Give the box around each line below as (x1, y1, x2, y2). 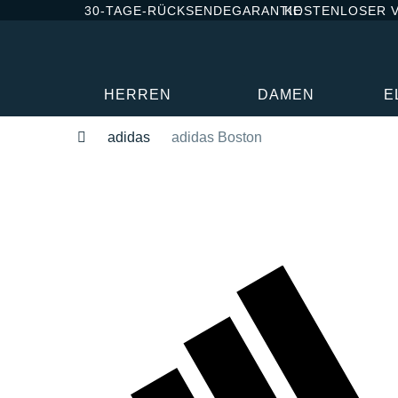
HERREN (104, 86, 172, 102)
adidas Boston (171, 129, 262, 145)
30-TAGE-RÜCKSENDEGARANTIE (84, 3, 302, 18)
